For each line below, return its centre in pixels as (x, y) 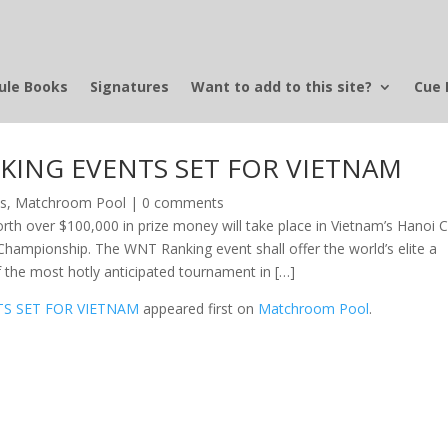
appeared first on (199, 308)
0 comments (183, 202)
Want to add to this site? (281, 86)
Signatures (129, 86)
